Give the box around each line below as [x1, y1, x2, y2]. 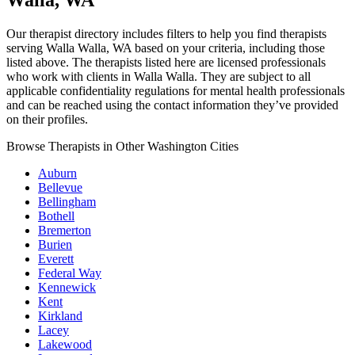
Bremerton [38, 223, 91, 238]
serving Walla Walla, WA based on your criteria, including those [6, 41, 325, 55]
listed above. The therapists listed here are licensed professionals [6, 55, 326, 70]
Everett [38, 252, 74, 266]
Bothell [38, 209, 74, 223]
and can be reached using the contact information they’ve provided [6, 98, 338, 113]
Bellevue [38, 181, 82, 195]
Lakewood [38, 338, 92, 352]
